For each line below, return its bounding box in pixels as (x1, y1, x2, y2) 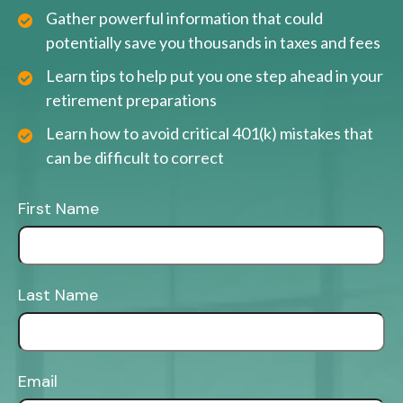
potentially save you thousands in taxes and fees (46, 32, 381, 53)
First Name (18, 198, 99, 220)
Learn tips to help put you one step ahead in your (46, 66, 383, 86)
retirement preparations (46, 90, 217, 111)
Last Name (18, 284, 98, 307)
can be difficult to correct (46, 148, 224, 168)
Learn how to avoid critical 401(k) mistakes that (46, 123, 373, 144)
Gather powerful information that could (46, 8, 323, 29)
